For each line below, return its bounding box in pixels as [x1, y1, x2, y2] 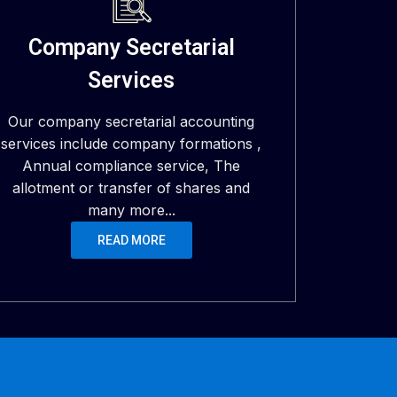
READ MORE [97, 233, 166, 247]
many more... [87, 201, 175, 219]
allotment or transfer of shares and [12, 179, 251, 197]
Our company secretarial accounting [8, 113, 255, 130]
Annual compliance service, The [22, 157, 241, 175]
